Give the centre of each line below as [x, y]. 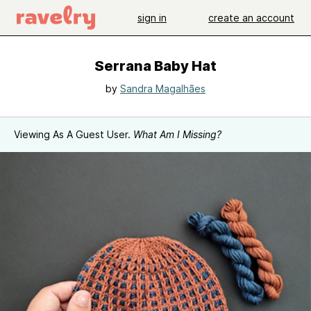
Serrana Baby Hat [155, 66]
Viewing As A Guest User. [74, 134]
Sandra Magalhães [163, 89]
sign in [152, 17]
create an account [251, 17]
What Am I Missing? [177, 134]
